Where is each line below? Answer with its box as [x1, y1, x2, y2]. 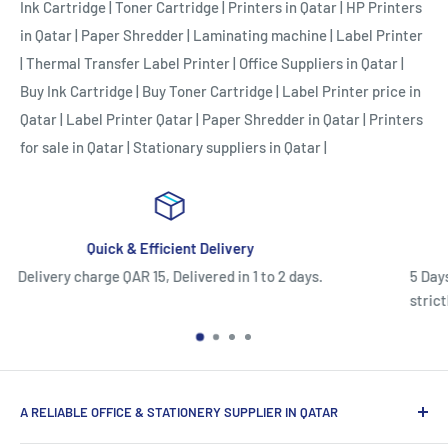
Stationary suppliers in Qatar [133, 138, 321, 157]
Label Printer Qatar [66, 110, 193, 129]
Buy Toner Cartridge [142, 82, 273, 101]
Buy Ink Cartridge [20, 82, 133, 101]
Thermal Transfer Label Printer [26, 54, 230, 73]
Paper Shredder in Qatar [202, 110, 360, 129]
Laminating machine [193, 26, 327, 45]
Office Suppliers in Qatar [239, 54, 398, 73]
